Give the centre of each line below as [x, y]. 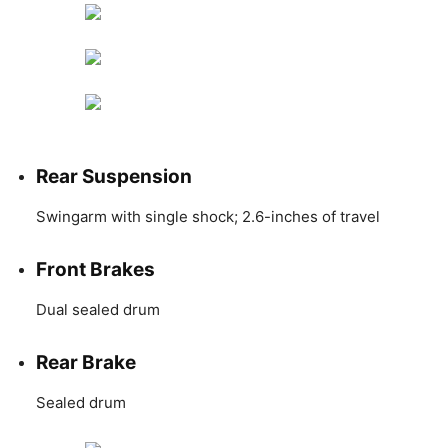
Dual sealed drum [98, 309]
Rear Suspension [114, 176]
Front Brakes [95, 269]
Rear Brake [86, 362]
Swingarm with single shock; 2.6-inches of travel [208, 216]
